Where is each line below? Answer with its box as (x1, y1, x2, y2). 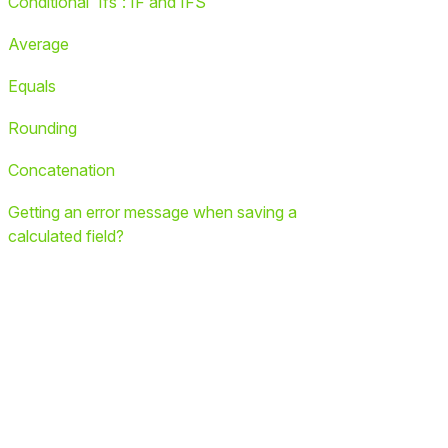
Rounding (8, 118, 77, 138)
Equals (8, 76, 56, 96)
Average (8, 34, 69, 54)
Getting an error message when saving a (8, 202, 297, 222)
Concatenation (8, 160, 115, 180)
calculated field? (8, 226, 124, 246)
